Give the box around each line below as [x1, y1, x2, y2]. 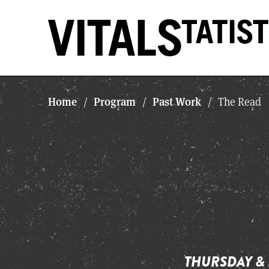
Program [94, 94, 136, 109]
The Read [216, 94, 261, 109]
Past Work [153, 94, 201, 109]
